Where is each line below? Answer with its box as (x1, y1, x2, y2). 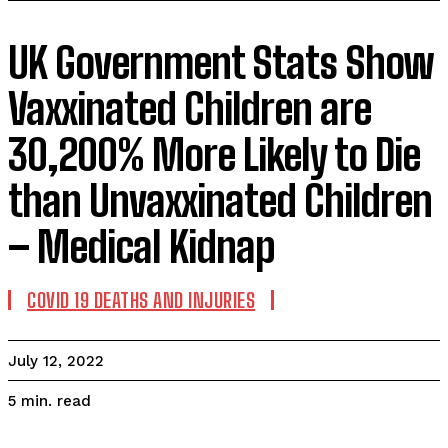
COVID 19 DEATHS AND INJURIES (27, 288, 255, 312)
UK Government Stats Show (8, 38, 434, 88)
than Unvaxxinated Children (8, 176, 432, 226)
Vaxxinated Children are (8, 84, 371, 134)
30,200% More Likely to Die (8, 130, 420, 180)
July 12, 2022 (8, 352, 104, 371)
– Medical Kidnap (8, 222, 275, 272)
